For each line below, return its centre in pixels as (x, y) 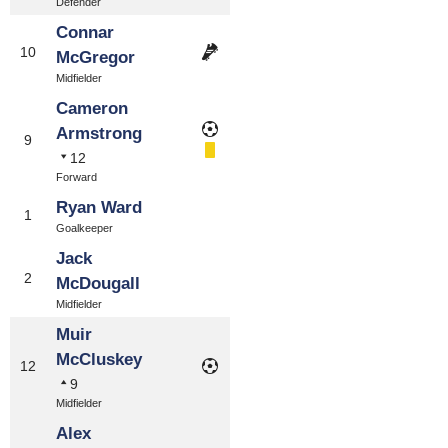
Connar (85, 32)
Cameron (92, 108)
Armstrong (99, 133)
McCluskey (99, 359)
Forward (76, 177)
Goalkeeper (84, 228)
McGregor (95, 57)
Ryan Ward (99, 207)
